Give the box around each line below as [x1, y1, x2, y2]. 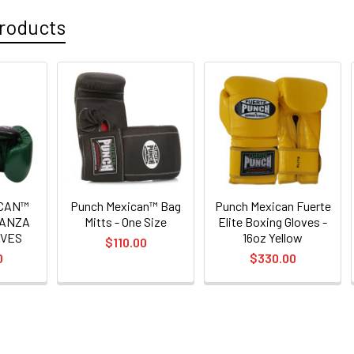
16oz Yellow [243, 229, 303, 245]
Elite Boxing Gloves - [218, 213, 328, 229]
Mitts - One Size [85, 213, 168, 229]
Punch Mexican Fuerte [214, 198, 331, 213]
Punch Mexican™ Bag [70, 198, 182, 213]
